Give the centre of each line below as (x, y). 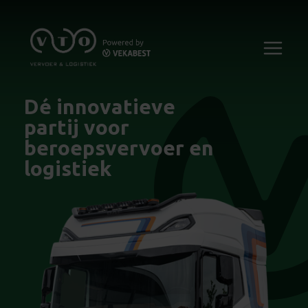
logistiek (68, 168)
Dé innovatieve (100, 107)
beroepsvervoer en (119, 148)
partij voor (77, 127)
